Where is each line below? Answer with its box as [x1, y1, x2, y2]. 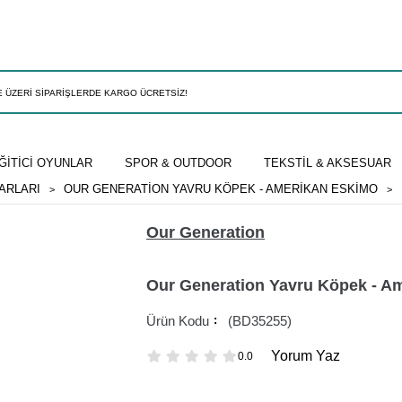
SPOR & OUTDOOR [124, 155, 232, 170]
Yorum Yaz [271, 348, 340, 364]
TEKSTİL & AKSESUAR [263, 155, 391, 170]
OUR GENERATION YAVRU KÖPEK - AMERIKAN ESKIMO [64, 181, 378, 196]
